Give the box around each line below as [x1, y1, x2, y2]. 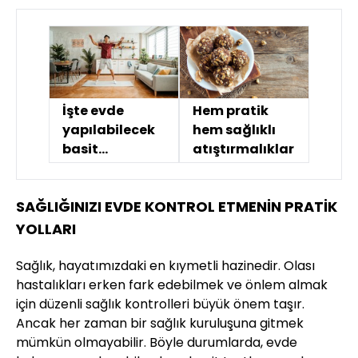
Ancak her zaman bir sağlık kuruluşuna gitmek [16, 314, 304, 333]
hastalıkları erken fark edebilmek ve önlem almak [16, 276, 328, 295]
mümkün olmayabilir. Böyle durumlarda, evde [16, 333, 297, 352]
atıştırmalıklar [193, 140, 294, 159]
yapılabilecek [62, 121, 155, 140]
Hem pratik [193, 101, 268, 121]
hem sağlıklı [193, 121, 276, 140]
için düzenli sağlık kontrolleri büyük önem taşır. [16, 295, 304, 314]
